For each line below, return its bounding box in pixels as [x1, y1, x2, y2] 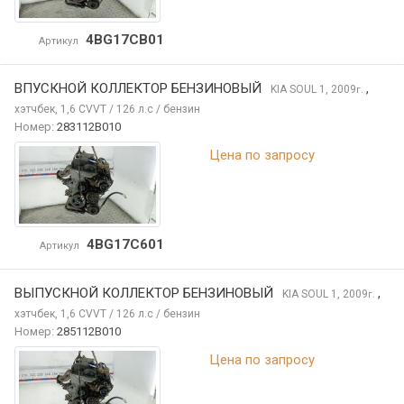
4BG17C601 [86, 235, 164, 252]
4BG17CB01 [86, 31, 164, 48]
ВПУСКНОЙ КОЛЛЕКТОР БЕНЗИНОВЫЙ [14, 79, 262, 96]
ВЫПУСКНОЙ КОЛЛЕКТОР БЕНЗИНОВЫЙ [14, 284, 273, 301]
